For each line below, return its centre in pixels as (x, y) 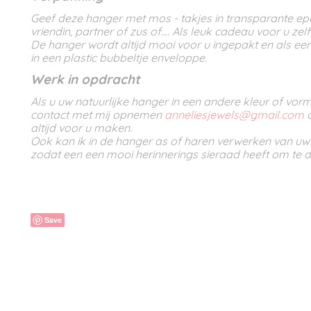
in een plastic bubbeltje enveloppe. (120, 58)
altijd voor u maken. (81, 128)
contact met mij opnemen (96, 115)
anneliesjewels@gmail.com (233, 115)
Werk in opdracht (85, 79)
